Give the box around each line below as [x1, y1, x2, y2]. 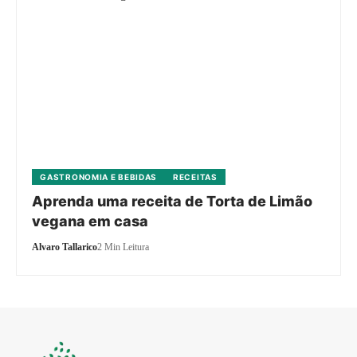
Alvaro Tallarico [32, 241, 98, 253]
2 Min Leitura [97, 241, 150, 253]
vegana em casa [32, 213, 149, 230]
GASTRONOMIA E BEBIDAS [40, 172, 158, 182]
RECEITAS [173, 172, 218, 182]
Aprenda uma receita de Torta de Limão [32, 193, 313, 210]
